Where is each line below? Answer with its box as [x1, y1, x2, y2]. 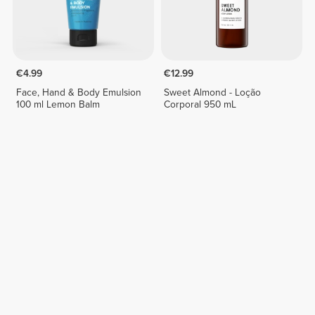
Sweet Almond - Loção [164, 86, 262, 98]
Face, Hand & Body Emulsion [15, 86, 141, 98]
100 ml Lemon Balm [15, 98, 100, 110]
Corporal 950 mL [164, 98, 237, 110]
